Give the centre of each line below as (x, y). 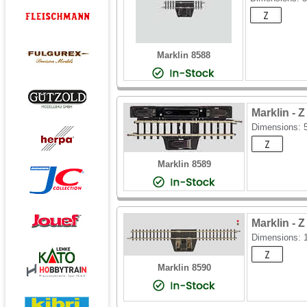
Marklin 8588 (183, 55)
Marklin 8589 (184, 164)
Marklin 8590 (184, 268)
